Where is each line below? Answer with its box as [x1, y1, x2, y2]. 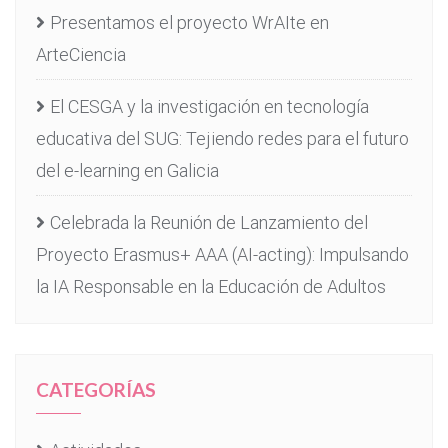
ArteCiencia [36, 43, 126, 65]
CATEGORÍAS [36, 377, 156, 401]
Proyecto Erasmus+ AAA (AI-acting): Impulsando [36, 243, 409, 265]
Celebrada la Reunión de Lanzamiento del [50, 211, 368, 233]
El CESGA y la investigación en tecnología [50, 95, 369, 117]
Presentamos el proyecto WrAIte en [50, 11, 329, 33]
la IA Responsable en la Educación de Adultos [36, 275, 386, 297]
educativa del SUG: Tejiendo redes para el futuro [36, 127, 409, 149]
